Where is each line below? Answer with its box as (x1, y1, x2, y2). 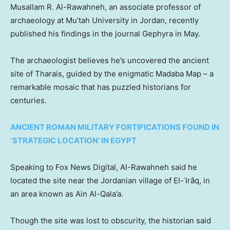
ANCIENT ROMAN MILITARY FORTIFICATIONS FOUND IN (10, 122, 219, 132)
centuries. (10, 95, 47, 106)
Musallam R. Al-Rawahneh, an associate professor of (10, 2, 201, 12)
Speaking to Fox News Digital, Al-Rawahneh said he (10, 162, 197, 172)
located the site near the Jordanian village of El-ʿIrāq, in (10, 176, 210, 186)
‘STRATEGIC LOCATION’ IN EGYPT (10, 136, 137, 146)
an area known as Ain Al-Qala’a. (10, 189, 123, 199)
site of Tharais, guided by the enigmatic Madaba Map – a (10, 69, 214, 79)
